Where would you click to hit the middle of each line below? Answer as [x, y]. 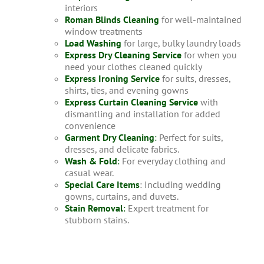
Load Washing [93, 43]
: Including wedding [180, 185]
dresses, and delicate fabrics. [122, 149]
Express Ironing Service [112, 79]
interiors [81, 8]
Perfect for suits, [189, 138]
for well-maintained [200, 20]
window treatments [103, 32]
